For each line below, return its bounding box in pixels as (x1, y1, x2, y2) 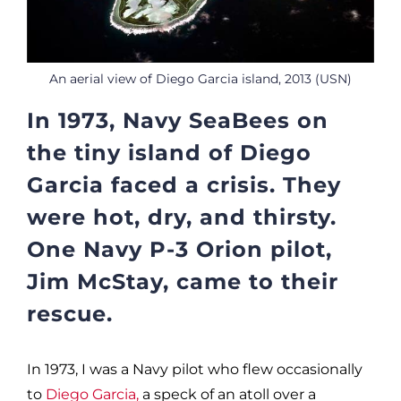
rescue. (27, 300, 113, 327)
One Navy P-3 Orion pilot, (27, 235, 332, 262)
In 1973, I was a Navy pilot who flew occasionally (27, 360, 363, 378)
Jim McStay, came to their (27, 268, 338, 294)
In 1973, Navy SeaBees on (27, 107, 328, 133)
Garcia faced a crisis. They (27, 171, 341, 198)
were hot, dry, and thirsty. (27, 203, 337, 230)
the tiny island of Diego (27, 139, 311, 166)
